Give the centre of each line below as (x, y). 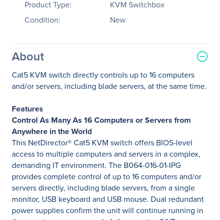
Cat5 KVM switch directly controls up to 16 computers (103, 75)
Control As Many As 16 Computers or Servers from (101, 120)
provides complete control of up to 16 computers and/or (107, 177)
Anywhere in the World (52, 131)
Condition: (42, 20)
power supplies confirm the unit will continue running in (108, 210)
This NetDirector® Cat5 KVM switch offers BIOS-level (102, 143)
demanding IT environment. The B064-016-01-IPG (96, 165)
